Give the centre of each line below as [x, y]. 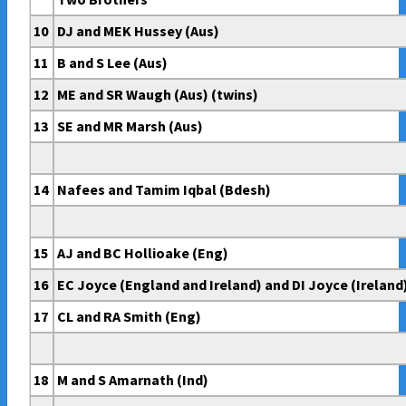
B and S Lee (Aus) [113, 63]
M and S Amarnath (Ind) [133, 380]
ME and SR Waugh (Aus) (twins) [158, 95]
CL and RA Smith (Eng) [130, 317]
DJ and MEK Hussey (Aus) [139, 31]
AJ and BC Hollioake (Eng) [143, 253]
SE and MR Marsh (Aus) [130, 126]
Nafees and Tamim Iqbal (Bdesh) [164, 190]
